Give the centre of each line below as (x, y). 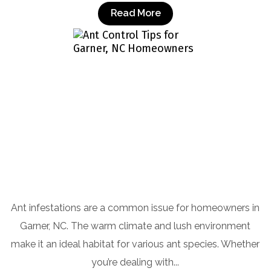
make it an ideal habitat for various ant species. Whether (135, 244)
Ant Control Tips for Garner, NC (135, 173)
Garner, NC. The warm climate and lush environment (135, 226)
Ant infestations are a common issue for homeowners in (135, 207)
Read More (135, 13)
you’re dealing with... (135, 262)
